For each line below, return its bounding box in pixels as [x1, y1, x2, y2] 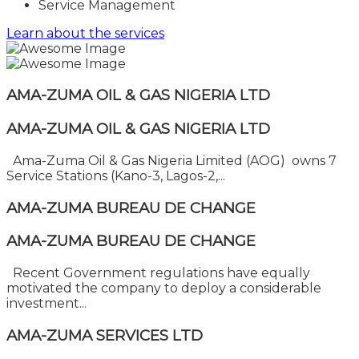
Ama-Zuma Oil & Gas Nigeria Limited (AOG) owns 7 [6, 152, 337, 168]
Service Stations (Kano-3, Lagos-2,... [6, 167, 225, 184]
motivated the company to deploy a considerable [6, 280, 321, 296]
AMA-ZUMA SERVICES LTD [6, 325, 203, 345]
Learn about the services [6, 25, 164, 41]
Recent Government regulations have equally [6, 264, 310, 280]
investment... [6, 295, 87, 311]
